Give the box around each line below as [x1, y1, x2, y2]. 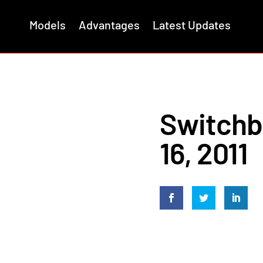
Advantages [79, 17, 140, 32]
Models [29, 17, 66, 32]
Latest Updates [153, 17, 231, 32]
